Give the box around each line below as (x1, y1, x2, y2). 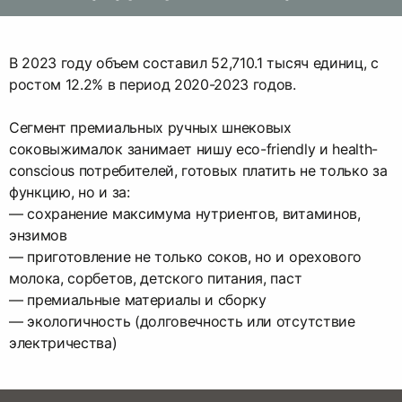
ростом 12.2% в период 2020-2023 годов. (9, 75, 296, 94)
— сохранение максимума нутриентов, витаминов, (9, 205, 361, 223)
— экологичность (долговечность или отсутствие (9, 312, 355, 331)
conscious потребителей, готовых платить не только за (9, 162, 388, 180)
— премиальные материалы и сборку (9, 291, 267, 310)
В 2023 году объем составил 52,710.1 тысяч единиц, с (9, 54, 379, 73)
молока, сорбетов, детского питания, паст (9, 269, 302, 288)
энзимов (9, 226, 67, 245)
